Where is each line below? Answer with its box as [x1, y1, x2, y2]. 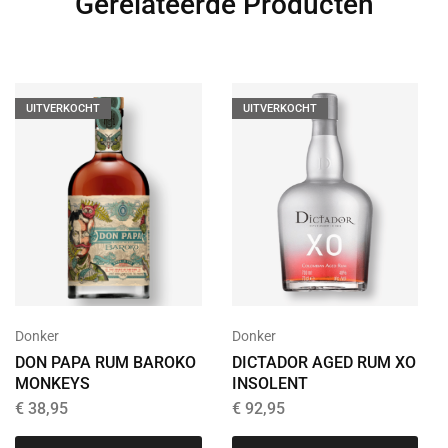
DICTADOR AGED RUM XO [231, 353, 416, 373]
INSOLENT [231, 374, 308, 394]
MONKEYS [15, 374, 90, 394]
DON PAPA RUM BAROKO [15, 353, 196, 373]
